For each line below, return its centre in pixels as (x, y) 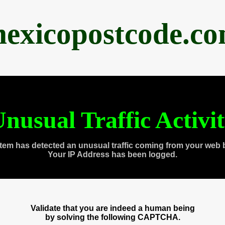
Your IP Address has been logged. (113, 154)
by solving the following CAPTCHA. (113, 217)
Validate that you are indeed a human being (113, 208)
